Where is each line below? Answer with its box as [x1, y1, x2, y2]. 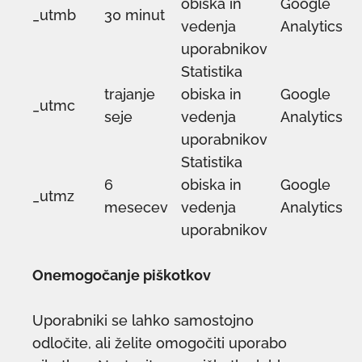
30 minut [104, 6, 165, 24]
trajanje [104, 86, 155, 103]
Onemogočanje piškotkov [32, 267, 211, 284]
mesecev [104, 199, 168, 217]
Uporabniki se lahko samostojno [32, 312, 254, 330]
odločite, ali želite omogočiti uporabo [32, 335, 287, 352]
